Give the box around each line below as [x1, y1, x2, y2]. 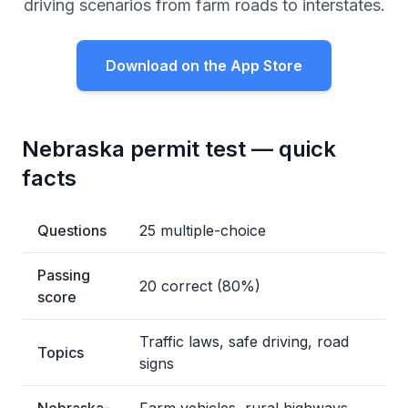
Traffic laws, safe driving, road [139, 332, 349, 351]
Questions [37, 221, 107, 240]
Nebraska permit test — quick [22, 136, 336, 162]
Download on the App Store [106, 56, 302, 75]
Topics [37, 343, 84, 362]
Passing [37, 266, 90, 284]
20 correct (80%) [139, 277, 260, 295]
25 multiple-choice [139, 221, 266, 240]
